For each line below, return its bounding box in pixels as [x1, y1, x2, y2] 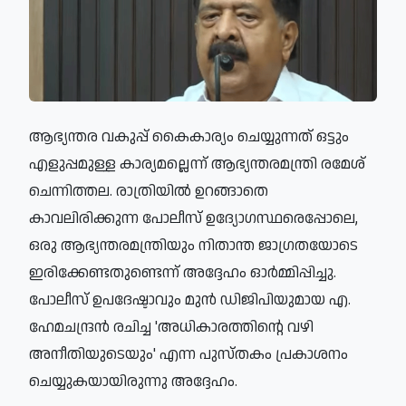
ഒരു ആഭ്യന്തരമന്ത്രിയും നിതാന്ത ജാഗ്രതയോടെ [29, 234, 358, 256]
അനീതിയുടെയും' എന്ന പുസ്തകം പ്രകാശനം [29, 343, 348, 365]
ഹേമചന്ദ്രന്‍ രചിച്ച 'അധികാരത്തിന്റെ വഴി [29, 315, 314, 338]
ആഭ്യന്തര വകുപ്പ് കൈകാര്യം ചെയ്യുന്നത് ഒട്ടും [29, 125, 349, 148]
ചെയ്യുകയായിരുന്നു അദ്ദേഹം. [29, 370, 237, 392]
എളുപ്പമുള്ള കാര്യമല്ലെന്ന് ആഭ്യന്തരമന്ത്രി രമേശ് [29, 152, 365, 175]
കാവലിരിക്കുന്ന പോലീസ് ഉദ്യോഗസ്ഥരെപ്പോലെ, [29, 207, 358, 229]
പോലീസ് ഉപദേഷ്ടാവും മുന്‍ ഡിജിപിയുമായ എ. [29, 288, 351, 311]
